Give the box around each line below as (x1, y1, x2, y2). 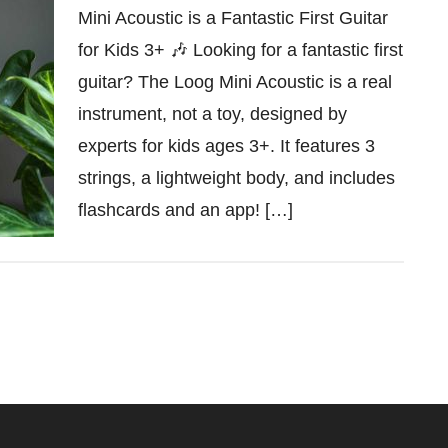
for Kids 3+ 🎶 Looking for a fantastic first (78, 40, 403, 60)
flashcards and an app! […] (78, 200, 293, 220)
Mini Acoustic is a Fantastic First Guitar (78, 8, 388, 28)
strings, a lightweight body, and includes (78, 168, 395, 188)
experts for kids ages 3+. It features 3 (78, 136, 375, 156)
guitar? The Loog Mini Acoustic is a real (78, 72, 392, 92)
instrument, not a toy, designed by (78, 104, 347, 124)
